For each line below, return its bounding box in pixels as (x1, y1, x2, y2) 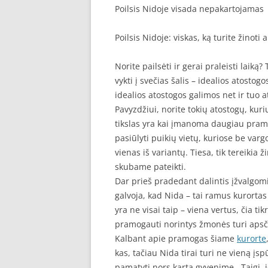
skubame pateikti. (115, 161, 186, 172)
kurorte (237, 233, 266, 244)
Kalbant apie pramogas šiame (115, 233, 237, 244)
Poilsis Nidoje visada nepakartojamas (115, 3, 264, 14)
